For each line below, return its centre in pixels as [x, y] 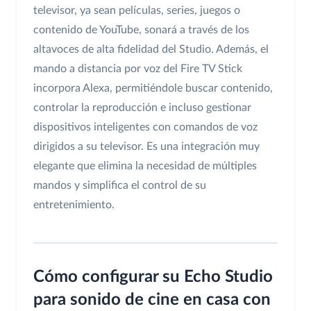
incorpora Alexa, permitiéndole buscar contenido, [153, 89]
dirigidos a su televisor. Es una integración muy [146, 147]
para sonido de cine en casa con [152, 300]
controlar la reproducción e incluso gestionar [142, 108]
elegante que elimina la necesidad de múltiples [145, 166]
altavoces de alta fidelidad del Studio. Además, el [151, 50]
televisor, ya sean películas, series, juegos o [137, 11]
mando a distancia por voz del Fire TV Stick [138, 69]
